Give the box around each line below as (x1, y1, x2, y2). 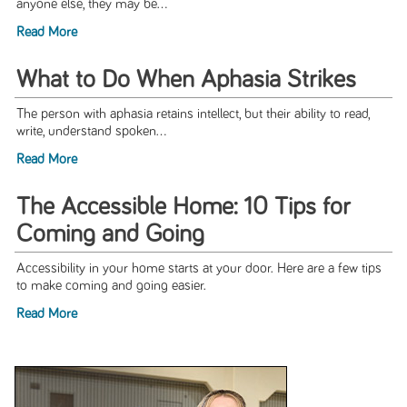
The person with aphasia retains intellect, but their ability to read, (15, 107, 370, 122)
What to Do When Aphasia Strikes (15, 67, 356, 94)
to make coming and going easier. (15, 279, 206, 293)
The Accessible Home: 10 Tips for (15, 194, 351, 221)
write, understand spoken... (15, 124, 166, 139)
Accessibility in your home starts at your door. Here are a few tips (15, 262, 382, 276)
